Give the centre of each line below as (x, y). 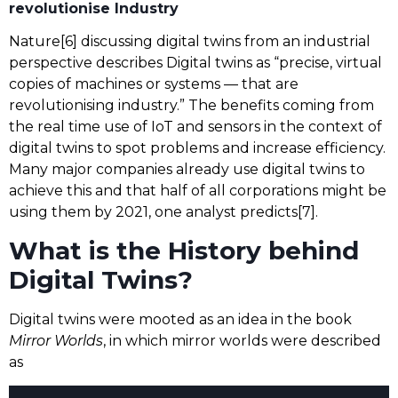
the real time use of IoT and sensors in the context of (195, 127)
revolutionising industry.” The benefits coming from (191, 106)
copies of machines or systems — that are (154, 84)
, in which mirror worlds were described (242, 340)
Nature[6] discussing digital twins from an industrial (190, 42)
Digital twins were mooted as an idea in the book (180, 319)
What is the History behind (184, 250)
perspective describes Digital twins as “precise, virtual (195, 63)
